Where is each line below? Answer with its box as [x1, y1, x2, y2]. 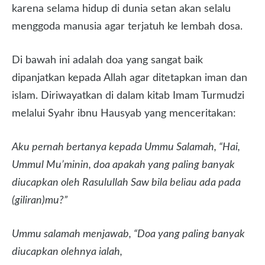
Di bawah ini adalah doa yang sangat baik [12, 55, 203, 66]
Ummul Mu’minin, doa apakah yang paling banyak [12, 160, 235, 170]
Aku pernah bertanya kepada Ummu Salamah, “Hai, [12, 142, 240, 153]
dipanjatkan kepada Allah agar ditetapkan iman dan [12, 73, 247, 83]
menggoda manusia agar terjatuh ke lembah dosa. [12, 21, 243, 32]
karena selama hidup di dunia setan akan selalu [12, 4, 231, 14]
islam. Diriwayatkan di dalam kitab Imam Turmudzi [12, 91, 244, 101]
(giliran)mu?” [12, 195, 67, 206]
